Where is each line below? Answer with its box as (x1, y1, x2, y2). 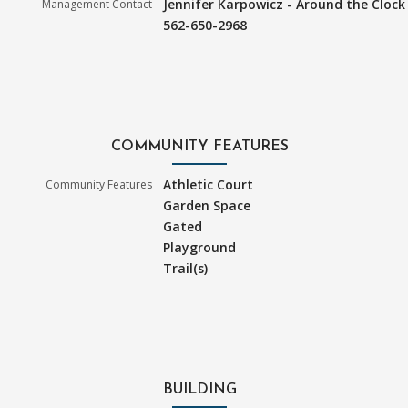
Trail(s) (163, 260, 209, 278)
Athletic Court (163, 176, 254, 194)
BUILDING (162, 382, 237, 398)
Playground (163, 239, 237, 257)
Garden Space (163, 197, 251, 215)
